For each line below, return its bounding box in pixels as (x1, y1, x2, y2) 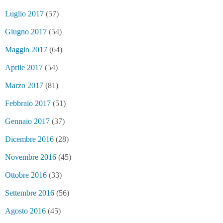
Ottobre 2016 (5, 171, 47, 179)
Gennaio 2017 (5, 117, 50, 125)
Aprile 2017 (5, 63, 43, 72)
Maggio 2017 (5, 45, 47, 54)
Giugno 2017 (5, 27, 47, 36)
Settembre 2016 (5, 189, 54, 197)
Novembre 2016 (5, 153, 56, 161)
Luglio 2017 (5, 9, 44, 18)
